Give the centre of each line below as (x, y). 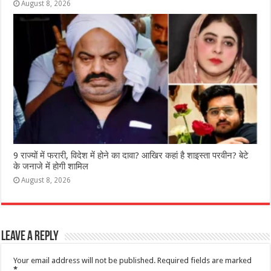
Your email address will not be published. (85, 261)
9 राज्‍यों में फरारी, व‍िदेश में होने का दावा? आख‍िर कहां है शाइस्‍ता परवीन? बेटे (131, 156)
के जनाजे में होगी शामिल (51, 167)
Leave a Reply (30, 237)
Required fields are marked (205, 261)
